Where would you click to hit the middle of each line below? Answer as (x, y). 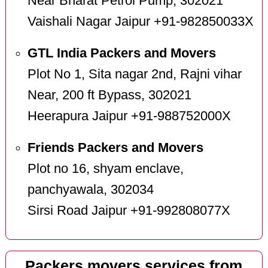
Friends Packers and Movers (115, 147)
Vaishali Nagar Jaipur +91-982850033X (140, 22)
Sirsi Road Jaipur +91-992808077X (129, 210)
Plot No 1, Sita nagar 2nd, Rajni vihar (134, 74)
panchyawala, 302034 (90, 189)
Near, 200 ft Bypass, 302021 (109, 95)
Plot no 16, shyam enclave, (105, 168)
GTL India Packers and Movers (121, 53)
